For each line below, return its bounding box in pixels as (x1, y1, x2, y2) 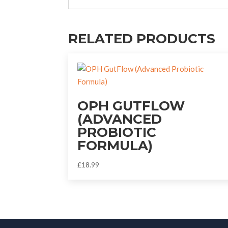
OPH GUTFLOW (77, 97, 185, 114)
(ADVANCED (77, 110, 162, 127)
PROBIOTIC (77, 124, 157, 140)
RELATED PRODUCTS (68, 30, 216, 47)
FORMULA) (77, 137, 153, 154)
